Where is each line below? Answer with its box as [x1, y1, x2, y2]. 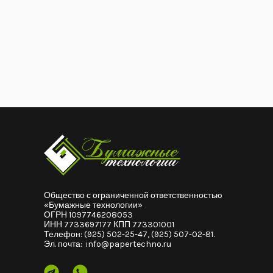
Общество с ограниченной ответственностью [44, 190, 222, 201]
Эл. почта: [44, 239, 86, 250]
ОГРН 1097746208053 [44, 210, 133, 221]
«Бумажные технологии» [44, 200, 143, 211]
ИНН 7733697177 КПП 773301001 [44, 219, 174, 230]
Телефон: [44, 229, 84, 240]
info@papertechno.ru [86, 239, 171, 250]
